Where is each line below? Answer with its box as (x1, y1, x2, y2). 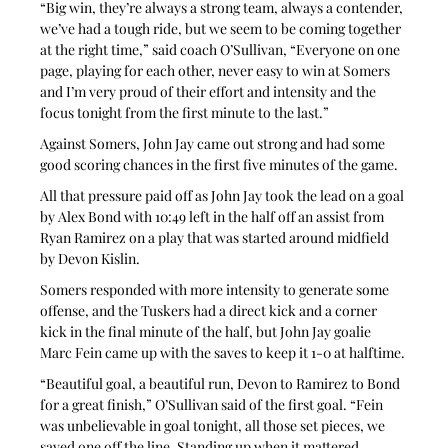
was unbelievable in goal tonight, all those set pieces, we (40, 416, 389, 436)
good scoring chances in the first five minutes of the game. (40, 155, 399, 175)
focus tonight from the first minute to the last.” (40, 103, 330, 123)
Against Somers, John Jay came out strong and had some (40, 134, 389, 154)
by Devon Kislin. (40, 249, 141, 269)
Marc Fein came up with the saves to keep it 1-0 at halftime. (40, 343, 406, 363)
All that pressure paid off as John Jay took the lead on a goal (40, 186, 408, 206)
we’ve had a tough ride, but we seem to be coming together (40, 19, 405, 39)
